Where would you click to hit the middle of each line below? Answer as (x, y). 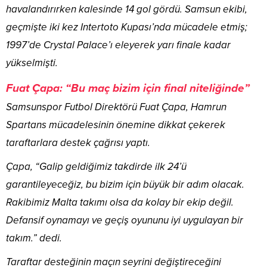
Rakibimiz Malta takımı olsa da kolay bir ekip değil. (120, 202)
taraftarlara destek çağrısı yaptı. (78, 142)
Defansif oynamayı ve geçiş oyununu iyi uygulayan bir (125, 220)
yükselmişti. (32, 63)
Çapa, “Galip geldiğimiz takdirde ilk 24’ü (96, 166)
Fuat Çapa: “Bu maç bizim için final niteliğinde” (128, 88)
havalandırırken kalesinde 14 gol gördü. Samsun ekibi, (127, 9)
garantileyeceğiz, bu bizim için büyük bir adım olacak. (125, 184)
